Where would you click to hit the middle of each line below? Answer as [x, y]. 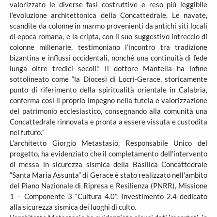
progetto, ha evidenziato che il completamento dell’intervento [108, 154]
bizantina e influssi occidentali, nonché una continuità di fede [108, 58]
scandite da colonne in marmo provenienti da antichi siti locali [108, 26]
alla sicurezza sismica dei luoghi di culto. [73, 207]
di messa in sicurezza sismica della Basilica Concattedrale [108, 164]
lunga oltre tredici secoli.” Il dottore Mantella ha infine [108, 68]
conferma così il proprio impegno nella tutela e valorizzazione [108, 100]
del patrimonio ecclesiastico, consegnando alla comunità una [108, 111]
